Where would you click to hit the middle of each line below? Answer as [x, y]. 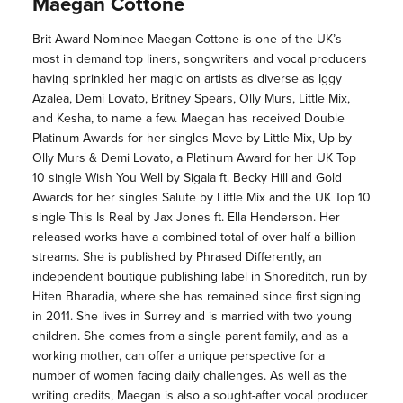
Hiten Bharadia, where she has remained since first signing [196, 297]
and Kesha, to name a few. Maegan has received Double [188, 119]
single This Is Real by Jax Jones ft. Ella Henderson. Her [186, 218]
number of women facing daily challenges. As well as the [189, 376]
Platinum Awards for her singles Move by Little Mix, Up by [192, 139]
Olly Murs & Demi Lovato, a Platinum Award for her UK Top [194, 158]
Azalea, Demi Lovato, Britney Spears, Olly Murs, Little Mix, [191, 99]
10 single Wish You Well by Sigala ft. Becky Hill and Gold [187, 178]
